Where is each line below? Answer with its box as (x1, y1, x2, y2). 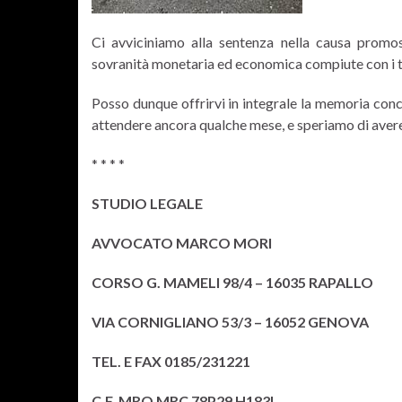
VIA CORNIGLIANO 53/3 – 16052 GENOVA (92, 313, 369, 330)
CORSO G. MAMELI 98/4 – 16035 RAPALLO (92, 274, 373, 291)
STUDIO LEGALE (92, 195, 203, 212)
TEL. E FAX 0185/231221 (92, 353, 250, 370)
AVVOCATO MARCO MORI (92, 234, 272, 251)
